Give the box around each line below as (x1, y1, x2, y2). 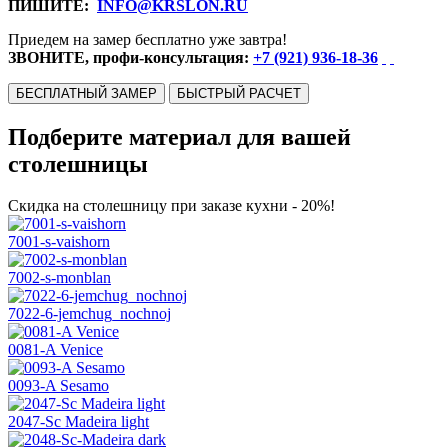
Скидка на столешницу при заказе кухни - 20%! (8, 197, 335, 215)
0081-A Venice (8, 341, 103, 359)
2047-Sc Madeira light (8, 413, 149, 431)
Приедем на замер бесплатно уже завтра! (8, 30, 287, 48)
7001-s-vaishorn (8, 233, 110, 251)
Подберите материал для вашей (8, 123, 351, 150)
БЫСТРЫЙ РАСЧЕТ (177, 85, 301, 101)
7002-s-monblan (8, 269, 111, 287)
